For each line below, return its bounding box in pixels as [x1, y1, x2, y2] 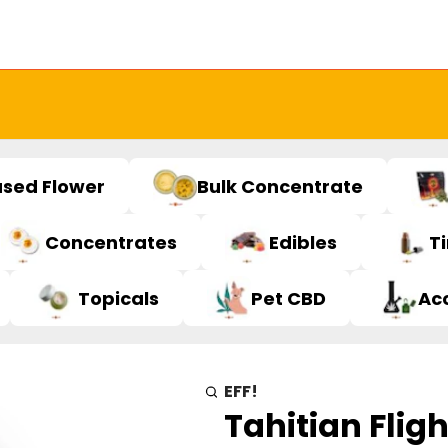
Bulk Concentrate [197, 173, 363, 199]
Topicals [78, 285, 159, 311]
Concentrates [45, 229, 177, 255]
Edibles [269, 229, 337, 255]
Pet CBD [251, 285, 326, 311]
